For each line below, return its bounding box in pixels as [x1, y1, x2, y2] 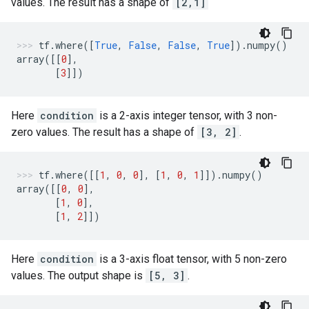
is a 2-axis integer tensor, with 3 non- [97, 109, 277, 122]
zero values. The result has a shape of [11, 126, 197, 139]
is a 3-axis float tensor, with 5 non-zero [97, 252, 287, 266]
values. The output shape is [11, 269, 146, 282]
